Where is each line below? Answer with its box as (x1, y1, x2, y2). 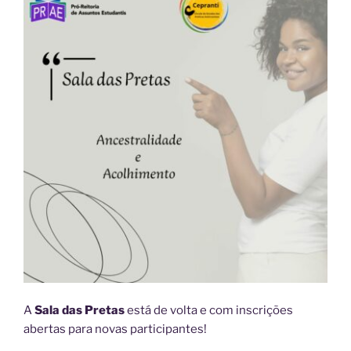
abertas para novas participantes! (24, 321, 207, 336)
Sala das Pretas (32, 302, 125, 317)
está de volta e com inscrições (125, 302, 293, 317)
